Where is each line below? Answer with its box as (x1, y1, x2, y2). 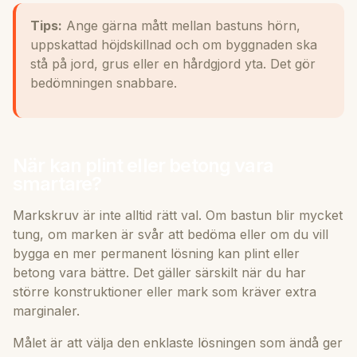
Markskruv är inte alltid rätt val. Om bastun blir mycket (13, 206, 343, 223)
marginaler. (13, 302, 80, 319)
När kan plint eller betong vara (13, 153, 273, 177)
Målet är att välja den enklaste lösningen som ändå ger (13, 334, 343, 351)
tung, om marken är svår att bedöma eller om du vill (13, 226, 328, 242)
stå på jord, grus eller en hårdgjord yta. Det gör (29, 55, 316, 72)
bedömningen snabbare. (29, 74, 177, 91)
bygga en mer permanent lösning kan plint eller (13, 245, 300, 261)
